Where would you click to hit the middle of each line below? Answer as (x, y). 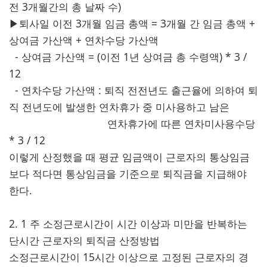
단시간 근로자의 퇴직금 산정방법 (84, 240)
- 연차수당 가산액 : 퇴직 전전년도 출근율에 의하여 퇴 (133, 90)
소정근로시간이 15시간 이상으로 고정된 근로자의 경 (129, 257)
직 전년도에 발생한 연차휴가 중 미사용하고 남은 (119, 107)
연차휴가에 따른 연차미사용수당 (132, 123)
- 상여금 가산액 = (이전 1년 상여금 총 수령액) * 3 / (128, 57)
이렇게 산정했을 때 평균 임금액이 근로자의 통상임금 (129, 157)
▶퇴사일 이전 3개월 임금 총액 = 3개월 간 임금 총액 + (132, 23)
